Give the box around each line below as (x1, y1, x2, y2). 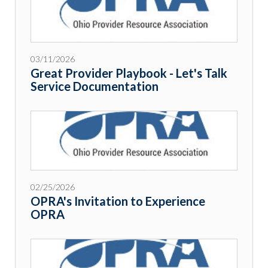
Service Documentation (31, 79, 159, 94)
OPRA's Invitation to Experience (31, 194, 205, 209)
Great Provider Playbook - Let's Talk (31, 66, 227, 81)
